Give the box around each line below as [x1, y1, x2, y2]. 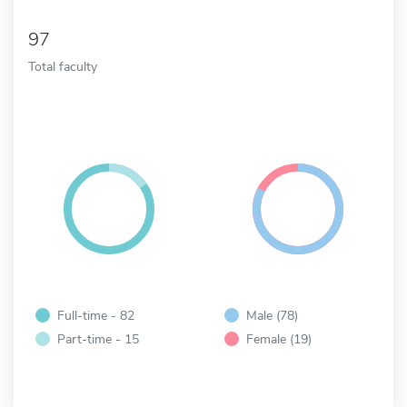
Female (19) [246, 329, 312, 348]
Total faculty [28, 56, 97, 75]
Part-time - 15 [57, 329, 139, 348]
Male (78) [246, 305, 298, 324]
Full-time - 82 [57, 305, 134, 324]
